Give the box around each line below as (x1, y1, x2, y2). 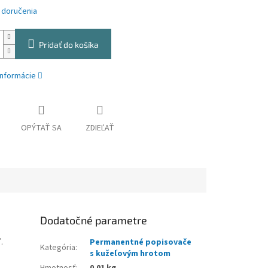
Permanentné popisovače (90, 236, 192, 249)
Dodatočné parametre (40, 214, 148, 227)
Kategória (40, 242, 76, 254)
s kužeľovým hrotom (90, 248, 171, 260)
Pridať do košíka (38, 39, 99, 50)
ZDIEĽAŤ (85, 122, 114, 135)
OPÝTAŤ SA (20, 122, 62, 135)
